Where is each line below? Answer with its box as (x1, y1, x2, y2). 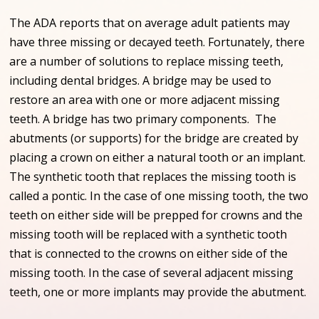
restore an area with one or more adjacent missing (9, 91, 281, 108)
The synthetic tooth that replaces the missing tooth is (9, 168, 297, 184)
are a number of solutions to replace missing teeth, (9, 53, 284, 69)
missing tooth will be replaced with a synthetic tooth (9, 226, 288, 242)
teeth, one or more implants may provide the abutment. (9, 283, 307, 300)
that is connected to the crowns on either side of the (9, 245, 288, 261)
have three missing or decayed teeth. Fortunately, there (9, 33, 305, 50)
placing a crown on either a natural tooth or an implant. (9, 149, 306, 165)
